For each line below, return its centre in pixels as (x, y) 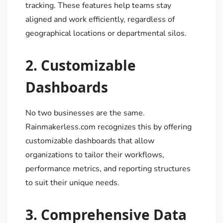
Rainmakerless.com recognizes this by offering (108, 127)
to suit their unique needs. (72, 182)
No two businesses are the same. (85, 113)
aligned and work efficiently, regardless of (100, 19)
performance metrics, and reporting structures (108, 168)
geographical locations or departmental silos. (106, 33)
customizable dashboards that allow (90, 141)
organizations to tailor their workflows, (95, 155)
